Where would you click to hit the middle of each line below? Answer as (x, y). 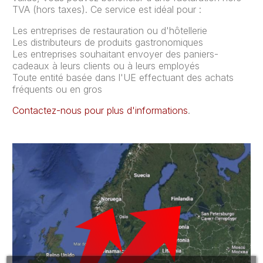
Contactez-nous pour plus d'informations (100, 111)
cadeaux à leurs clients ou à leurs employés (106, 66)
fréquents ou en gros (57, 90)
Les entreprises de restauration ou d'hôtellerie (110, 31)
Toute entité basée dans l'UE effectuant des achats (123, 78)
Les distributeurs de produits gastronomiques (108, 43)
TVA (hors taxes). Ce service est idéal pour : (107, 10)
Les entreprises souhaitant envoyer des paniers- (115, 54)
